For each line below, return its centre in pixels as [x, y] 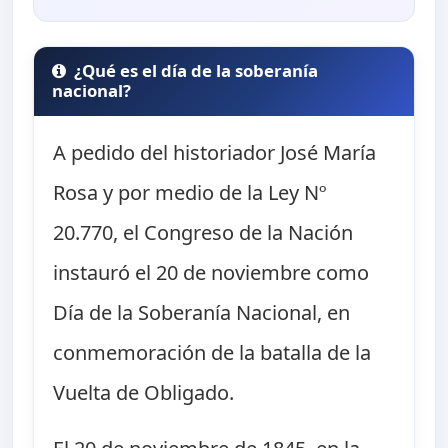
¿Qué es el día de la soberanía [196, 71]
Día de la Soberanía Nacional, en [202, 313]
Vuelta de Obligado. [144, 393]
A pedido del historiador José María [215, 153]
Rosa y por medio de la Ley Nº [190, 193]
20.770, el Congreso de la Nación [203, 233]
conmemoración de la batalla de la [212, 353]
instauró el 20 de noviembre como [211, 273]
